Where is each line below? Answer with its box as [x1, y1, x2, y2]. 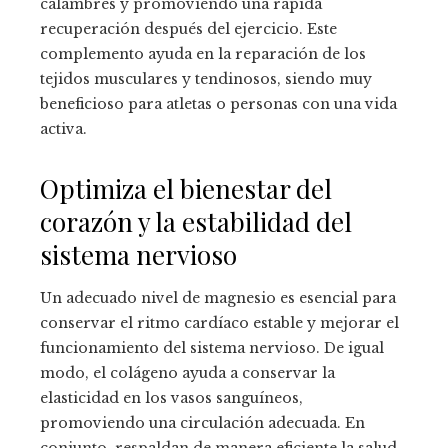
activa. [40, 120, 87, 139]
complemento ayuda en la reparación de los [40, 45, 366, 64]
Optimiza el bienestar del [40, 171, 332, 207]
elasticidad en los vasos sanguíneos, [40, 389, 303, 408]
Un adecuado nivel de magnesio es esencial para [40, 289, 396, 308]
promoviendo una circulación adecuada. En [40, 414, 365, 433]
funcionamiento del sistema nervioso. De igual [40, 339, 384, 358]
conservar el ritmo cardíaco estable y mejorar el [40, 314, 399, 333]
